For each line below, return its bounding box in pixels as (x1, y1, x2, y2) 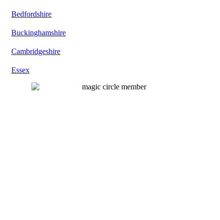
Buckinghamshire (11, 28, 66, 37)
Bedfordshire (11, 10, 52, 19)
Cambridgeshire (11, 47, 60, 56)
